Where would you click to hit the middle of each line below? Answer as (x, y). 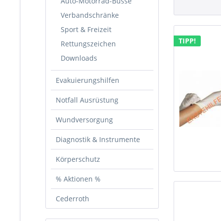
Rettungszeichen (88, 44)
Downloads (79, 58)
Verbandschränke (90, 15)
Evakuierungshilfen (88, 80)
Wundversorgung (84, 120)
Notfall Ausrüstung (87, 100)
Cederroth (73, 199)
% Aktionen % (78, 179)
